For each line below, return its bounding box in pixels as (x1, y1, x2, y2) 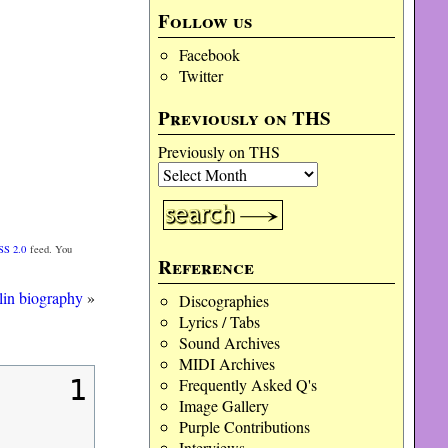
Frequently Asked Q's (178, 374, 317, 395)
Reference (158, 253, 255, 281)
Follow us (158, 7, 253, 35)
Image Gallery (178, 395, 269, 416)
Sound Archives (178, 332, 280, 353)
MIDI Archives (178, 353, 275, 374)
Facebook (178, 44, 240, 65)
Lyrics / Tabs (178, 311, 260, 332)
